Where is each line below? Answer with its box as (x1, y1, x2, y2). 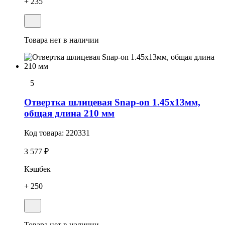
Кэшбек (24, 165, 51, 174)
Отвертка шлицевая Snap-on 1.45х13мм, (24, 97, 200, 108)
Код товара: (24, 129, 66, 138)
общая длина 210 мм (24, 108, 115, 119)
